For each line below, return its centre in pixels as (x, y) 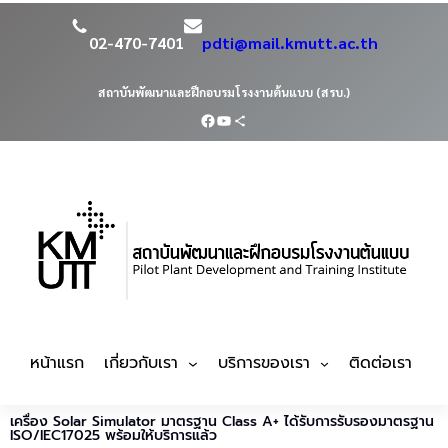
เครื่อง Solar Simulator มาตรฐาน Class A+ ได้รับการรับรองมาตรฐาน (222, 422)
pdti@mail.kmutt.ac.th (289, 42)
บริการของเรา (263, 363)
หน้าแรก (57, 363)
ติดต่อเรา (381, 363)
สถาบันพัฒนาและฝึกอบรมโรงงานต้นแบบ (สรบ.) (224, 92)
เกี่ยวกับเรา (141, 363)
